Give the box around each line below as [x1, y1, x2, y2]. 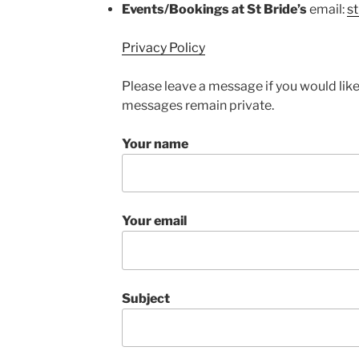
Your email [121, 213, 187, 229]
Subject [121, 290, 170, 306]
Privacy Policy [121, 40, 205, 55]
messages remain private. [121, 98, 274, 113]
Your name [121, 136, 188, 151]
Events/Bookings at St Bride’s [121, 2, 307, 17]
